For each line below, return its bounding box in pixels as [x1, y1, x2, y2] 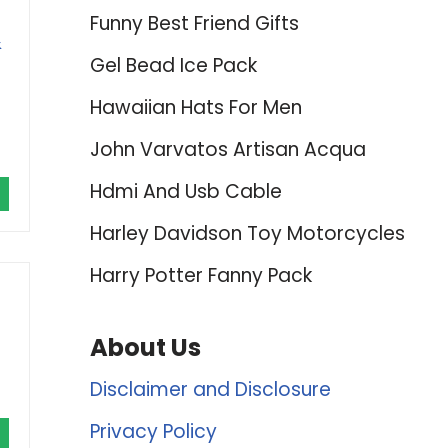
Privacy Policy [89, 418, 217, 445]
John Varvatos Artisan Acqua [89, 136, 366, 163]
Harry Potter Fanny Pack [89, 262, 312, 289]
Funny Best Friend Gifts [89, 10, 299, 37]
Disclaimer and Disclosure [89, 376, 331, 403]
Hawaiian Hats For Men [89, 94, 302, 121]
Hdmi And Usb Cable [89, 178, 282, 205]
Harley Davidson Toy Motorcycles [89, 220, 405, 247]
